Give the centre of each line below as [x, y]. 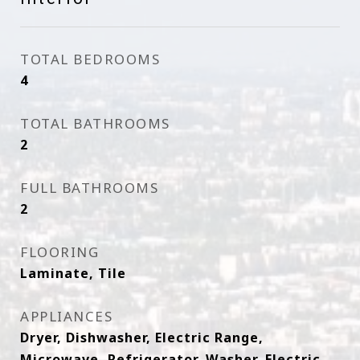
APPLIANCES [66, 316]
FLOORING [59, 252]
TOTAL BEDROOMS [90, 59]
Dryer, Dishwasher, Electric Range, [142, 337]
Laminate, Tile [73, 273]
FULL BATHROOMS [89, 188]
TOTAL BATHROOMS [95, 123]
